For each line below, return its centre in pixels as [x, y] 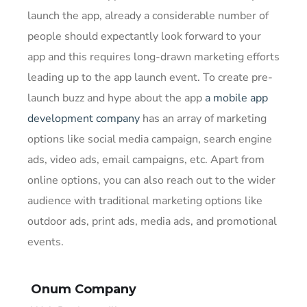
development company [84, 119]
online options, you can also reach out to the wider [151, 181]
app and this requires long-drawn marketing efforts [153, 57]
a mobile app [236, 98]
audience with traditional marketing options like [145, 201]
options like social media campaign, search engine [150, 139]
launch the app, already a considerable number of [148, 16]
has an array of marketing [203, 119]
